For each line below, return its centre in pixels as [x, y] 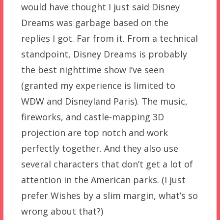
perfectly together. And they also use [99, 148]
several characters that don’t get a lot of [107, 164]
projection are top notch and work [94, 132]
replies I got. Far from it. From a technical [109, 38]
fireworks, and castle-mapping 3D [92, 117]
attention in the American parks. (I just [103, 179]
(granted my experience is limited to [98, 85]
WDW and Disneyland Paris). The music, [104, 101]
